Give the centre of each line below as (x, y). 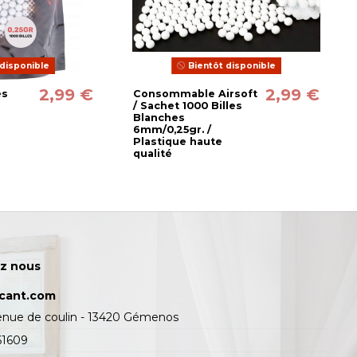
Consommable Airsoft (196, 93)
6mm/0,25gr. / (173, 129)
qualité (153, 153)
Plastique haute (178, 141)
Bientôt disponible (230, 66)
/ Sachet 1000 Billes (188, 105)
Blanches (159, 117)
